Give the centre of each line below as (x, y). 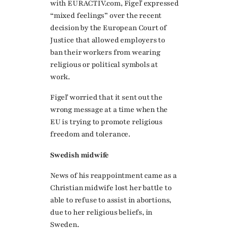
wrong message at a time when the (109, 110)
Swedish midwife (80, 155)
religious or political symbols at (104, 65)
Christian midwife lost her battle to (111, 188)
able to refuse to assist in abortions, (111, 200)
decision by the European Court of (109, 28)
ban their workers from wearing (105, 53)
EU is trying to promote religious (107, 122)
